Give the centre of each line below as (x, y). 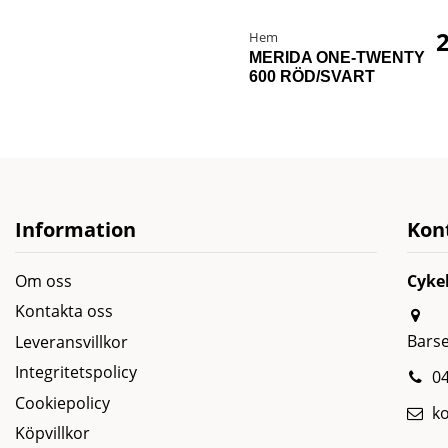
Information (75, 230)
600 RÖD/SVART (312, 76)
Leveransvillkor (71, 341)
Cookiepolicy (62, 402)
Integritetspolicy (76, 372)
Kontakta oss (64, 311)
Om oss (43, 281)
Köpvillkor (52, 433)
